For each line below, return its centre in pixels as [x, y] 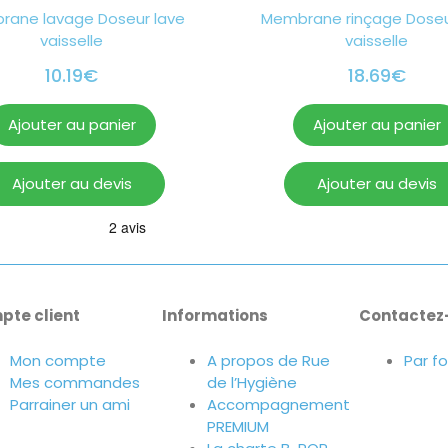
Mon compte [58, 360]
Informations [214, 316]
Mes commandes [75, 382]
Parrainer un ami [70, 404]
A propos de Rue [268, 360]
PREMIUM [237, 426]
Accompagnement [278, 404]
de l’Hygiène [251, 382]
